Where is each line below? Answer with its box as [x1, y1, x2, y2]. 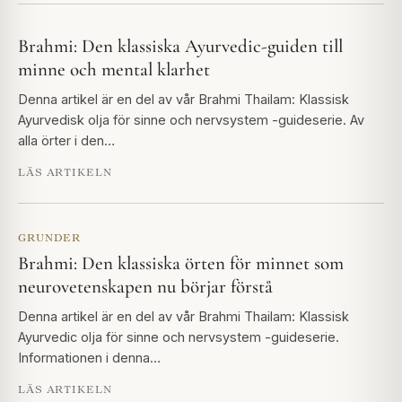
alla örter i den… [18, 132, 115, 148]
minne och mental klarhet [18, 57, 210, 81]
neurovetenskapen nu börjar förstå [18, 275, 273, 298]
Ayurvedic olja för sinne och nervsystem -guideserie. [18, 328, 339, 345]
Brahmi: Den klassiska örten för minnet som [18, 251, 344, 275]
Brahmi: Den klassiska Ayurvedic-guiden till [18, 34, 343, 57]
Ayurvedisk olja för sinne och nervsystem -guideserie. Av [18, 111, 364, 127]
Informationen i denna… [18, 349, 161, 365]
